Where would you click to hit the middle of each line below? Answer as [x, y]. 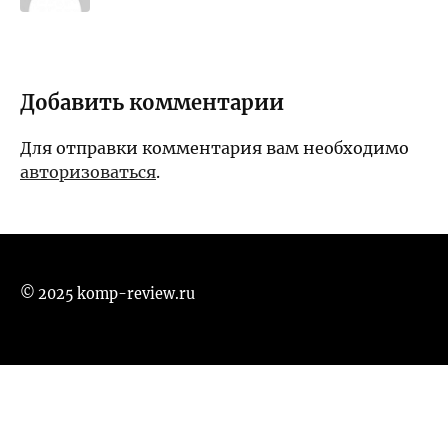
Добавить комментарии [152, 103]
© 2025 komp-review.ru [107, 294]
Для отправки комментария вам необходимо [214, 148]
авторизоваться [88, 172]
